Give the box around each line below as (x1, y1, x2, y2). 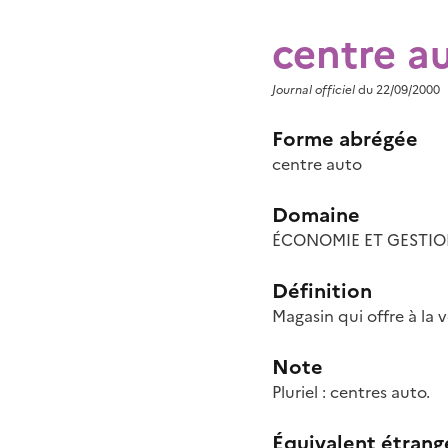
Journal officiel (272, 80, 355, 97)
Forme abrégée (272, 123, 418, 151)
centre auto (272, 152, 362, 174)
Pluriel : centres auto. (272, 380, 430, 402)
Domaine (272, 199, 360, 227)
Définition (272, 275, 372, 303)
